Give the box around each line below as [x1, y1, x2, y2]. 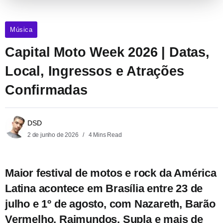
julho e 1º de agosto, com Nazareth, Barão [5, 197, 216, 210]
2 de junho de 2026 [27, 131, 80, 138]
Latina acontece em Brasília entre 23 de [5, 182, 203, 195]
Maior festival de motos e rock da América [5, 166, 217, 179]
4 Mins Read [87, 131, 122, 138]
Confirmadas [5, 82, 88, 98]
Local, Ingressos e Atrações [5, 63, 184, 79]
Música [10, 25, 32, 33]
